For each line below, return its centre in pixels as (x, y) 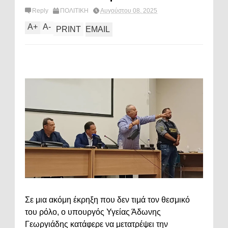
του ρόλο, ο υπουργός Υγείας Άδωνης (93, 212)
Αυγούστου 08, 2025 (129, 11)
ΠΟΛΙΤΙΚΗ (74, 11)
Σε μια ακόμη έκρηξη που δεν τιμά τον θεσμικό (107, 199)
